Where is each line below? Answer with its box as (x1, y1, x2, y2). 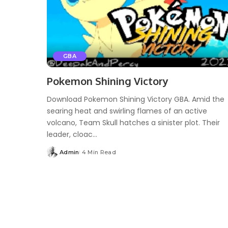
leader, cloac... (47, 129, 97, 139)
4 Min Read (81, 148, 117, 156)
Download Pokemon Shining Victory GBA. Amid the (47, 94, 224, 104)
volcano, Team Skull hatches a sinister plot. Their (47, 117, 220, 128)
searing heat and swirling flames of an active (47, 105, 207, 116)
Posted (46, 152, 69, 160)
